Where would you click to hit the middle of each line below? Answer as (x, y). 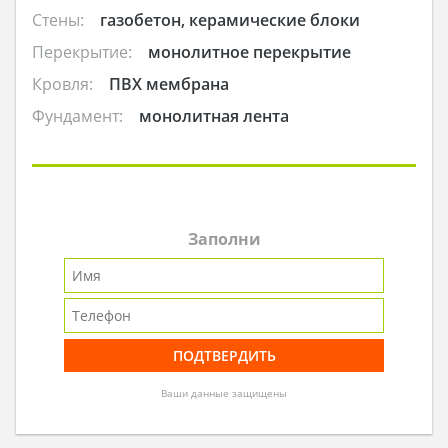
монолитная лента (214, 115)
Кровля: (62, 83)
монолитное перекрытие (249, 51)
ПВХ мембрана (169, 83)
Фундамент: (77, 115)
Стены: (58, 19)
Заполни (224, 238)
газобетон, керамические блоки (230, 19)
